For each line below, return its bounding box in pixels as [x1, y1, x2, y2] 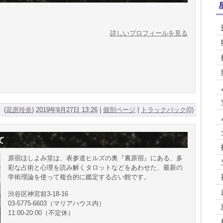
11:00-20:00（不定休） [8, 209, 74, 217]
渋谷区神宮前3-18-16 [8, 190, 68, 198]
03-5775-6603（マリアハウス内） [8, 200, 105, 208]
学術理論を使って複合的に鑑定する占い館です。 [8, 173, 150, 181]
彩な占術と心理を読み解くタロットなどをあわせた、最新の [8, 164, 183, 172]
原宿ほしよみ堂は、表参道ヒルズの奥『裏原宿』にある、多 [8, 154, 183, 162]
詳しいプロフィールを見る [110, 29, 188, 37]
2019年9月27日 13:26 [36, 106, 98, 114]
